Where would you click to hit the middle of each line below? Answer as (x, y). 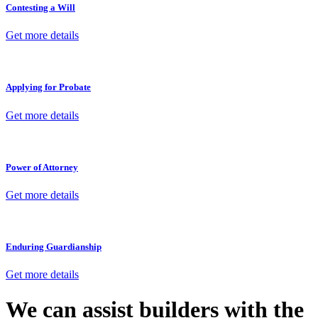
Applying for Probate (48, 87)
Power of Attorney (42, 167)
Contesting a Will (40, 8)
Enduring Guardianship (54, 247)
